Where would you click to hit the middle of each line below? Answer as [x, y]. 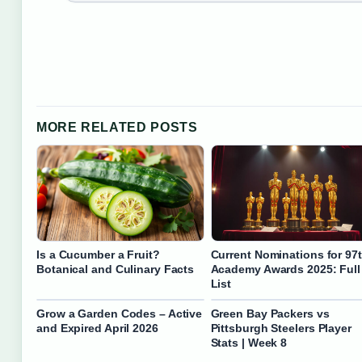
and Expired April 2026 [97, 328]
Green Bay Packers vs [270, 313]
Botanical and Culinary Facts [116, 269]
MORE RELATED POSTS [117, 128]
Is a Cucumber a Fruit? [98, 254]
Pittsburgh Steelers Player [281, 328]
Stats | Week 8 [249, 342]
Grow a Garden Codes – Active [120, 313]
